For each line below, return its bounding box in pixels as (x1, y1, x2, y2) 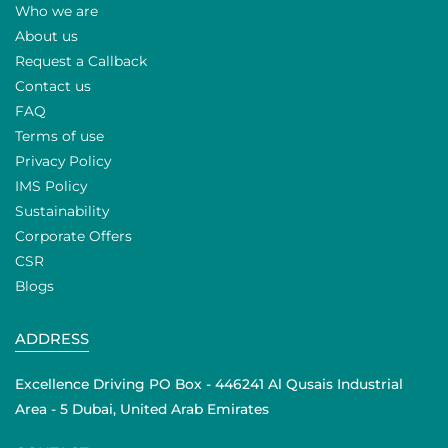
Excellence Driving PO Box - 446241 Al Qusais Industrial (15, 375, 403, 392)
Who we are (15, 2, 98, 19)
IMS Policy (15, 177, 87, 194)
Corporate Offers (15, 227, 132, 244)
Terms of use (15, 127, 104, 144)
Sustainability (15, 202, 109, 219)
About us (15, 27, 78, 44)
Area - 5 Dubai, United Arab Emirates (15, 400, 269, 417)
